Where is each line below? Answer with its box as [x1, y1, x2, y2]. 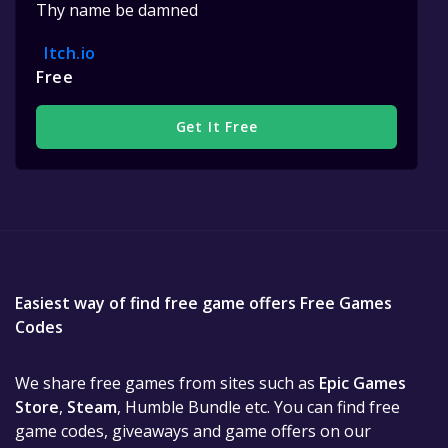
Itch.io [44, 41, 96, 64]
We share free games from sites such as [15, 371, 319, 394]
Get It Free [175, 117, 258, 137]
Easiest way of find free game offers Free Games [15, 291, 392, 314]
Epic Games [319, 371, 406, 394]
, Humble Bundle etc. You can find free [117, 395, 400, 418]
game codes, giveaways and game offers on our [15, 419, 371, 442]
